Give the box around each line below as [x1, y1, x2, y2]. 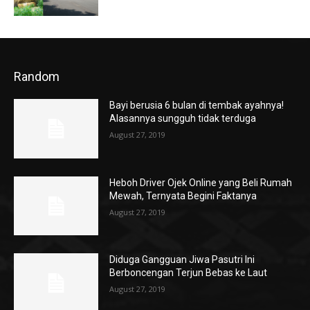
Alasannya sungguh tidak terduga [109, 112, 257, 124]
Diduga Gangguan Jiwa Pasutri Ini [109, 254, 255, 266]
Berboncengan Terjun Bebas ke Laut [109, 267, 268, 279]
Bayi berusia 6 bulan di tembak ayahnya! [109, 99, 284, 111]
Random [14, 69, 60, 84]
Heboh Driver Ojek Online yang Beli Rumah [109, 176, 293, 188]
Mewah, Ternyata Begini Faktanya [109, 190, 257, 201]
